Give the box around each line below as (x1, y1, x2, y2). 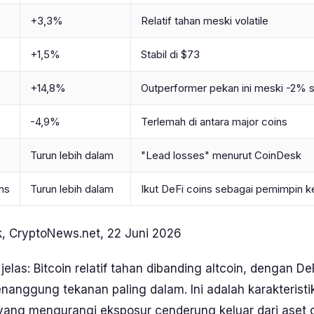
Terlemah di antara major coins (141, 115, 287, 128)
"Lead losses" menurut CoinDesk (141, 149, 301, 162)
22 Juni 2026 (104, 226, 182, 240)
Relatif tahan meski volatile (141, 14, 268, 27)
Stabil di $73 (141, 48, 200, 61)
